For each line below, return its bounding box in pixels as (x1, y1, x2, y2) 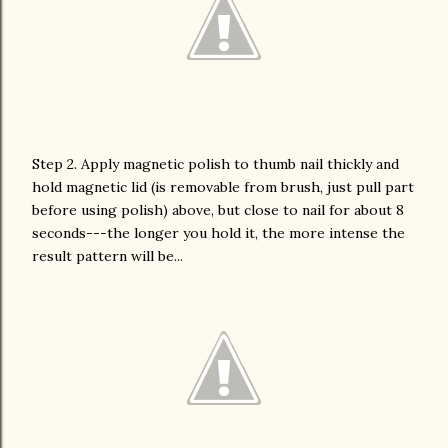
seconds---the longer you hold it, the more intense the (32, 224, 405, 242)
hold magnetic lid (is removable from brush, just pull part (32, 178, 414, 196)
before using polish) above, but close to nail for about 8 (32, 201, 404, 219)
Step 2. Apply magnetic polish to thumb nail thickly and (32, 155, 399, 173)
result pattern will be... (32, 247, 183, 265)
